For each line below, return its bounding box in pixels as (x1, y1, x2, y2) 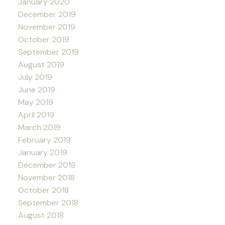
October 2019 (18, 34, 69, 45)
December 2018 (18, 159, 75, 170)
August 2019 (18, 59, 64, 70)
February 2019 (18, 134, 71, 145)
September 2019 (18, 46, 79, 57)
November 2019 (18, 21, 75, 32)
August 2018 (18, 209, 64, 220)
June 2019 (18, 84, 55, 95)
